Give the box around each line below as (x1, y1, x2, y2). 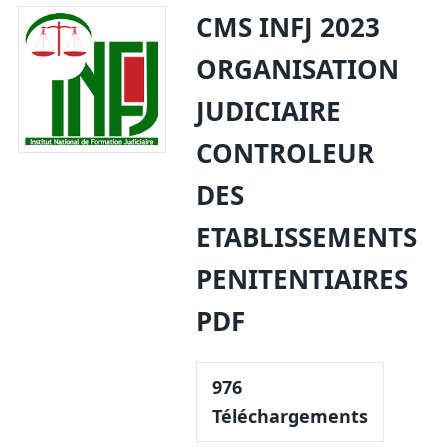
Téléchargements (212, 404, 369, 429)
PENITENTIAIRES (196, 261, 409, 298)
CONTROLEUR (196, 135, 375, 172)
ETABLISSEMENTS (196, 219, 418, 256)
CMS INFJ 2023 (196, 9, 381, 46)
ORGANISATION (196, 51, 400, 88)
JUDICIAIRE (196, 93, 342, 130)
